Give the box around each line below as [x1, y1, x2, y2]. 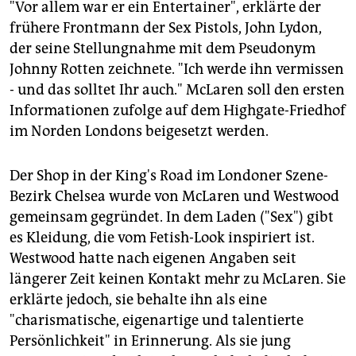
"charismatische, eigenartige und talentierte [10, 311, 304, 330]
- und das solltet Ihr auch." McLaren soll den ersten [10, 81, 345, 99]
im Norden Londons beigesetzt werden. [10, 122, 269, 141]
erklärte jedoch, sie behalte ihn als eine [10, 291, 267, 309]
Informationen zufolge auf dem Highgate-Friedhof [10, 102, 346, 120]
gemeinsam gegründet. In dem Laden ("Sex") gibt [10, 208, 334, 226]
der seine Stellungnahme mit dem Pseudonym [10, 40, 315, 58]
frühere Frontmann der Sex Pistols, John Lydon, [10, 19, 322, 37]
